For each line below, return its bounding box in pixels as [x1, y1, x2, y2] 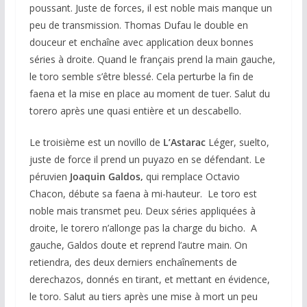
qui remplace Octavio [143, 170, 240, 184]
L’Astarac [160, 136, 208, 149]
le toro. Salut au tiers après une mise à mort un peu [29, 290, 258, 304]
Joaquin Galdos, [69, 170, 143, 184]
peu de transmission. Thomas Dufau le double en [29, 19, 248, 32]
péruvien [29, 170, 70, 184]
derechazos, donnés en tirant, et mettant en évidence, [29, 273, 270, 286]
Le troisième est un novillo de [29, 136, 160, 149]
